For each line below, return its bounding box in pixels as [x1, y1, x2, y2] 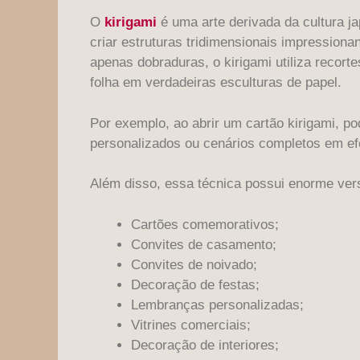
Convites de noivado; [131, 256, 257, 272]
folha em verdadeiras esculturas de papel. [90, 75, 342, 91]
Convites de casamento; [131, 236, 276, 252]
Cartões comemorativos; [131, 216, 279, 232]
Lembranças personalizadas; [131, 297, 304, 313]
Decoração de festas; [131, 276, 260, 292]
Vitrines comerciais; [131, 317, 251, 333]
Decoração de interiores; [131, 337, 279, 353]
